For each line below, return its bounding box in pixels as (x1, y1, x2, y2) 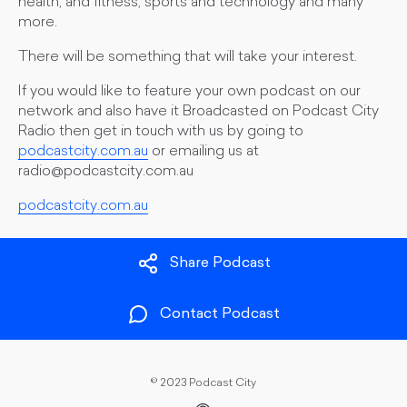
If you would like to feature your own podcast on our (18, 84, 361, 99)
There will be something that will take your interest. (18, 50, 357, 65)
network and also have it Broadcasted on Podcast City (18, 104, 379, 119)
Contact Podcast (160, 307, 280, 323)
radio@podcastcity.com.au (18, 164, 194, 179)
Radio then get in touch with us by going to (18, 124, 303, 139)
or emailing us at (148, 144, 259, 159)
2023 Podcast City (160, 378, 256, 389)
